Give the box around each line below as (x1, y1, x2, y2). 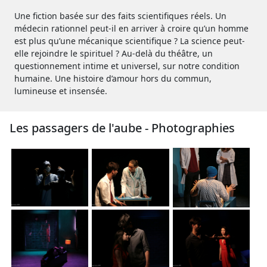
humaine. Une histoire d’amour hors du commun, (14, 73, 212, 84)
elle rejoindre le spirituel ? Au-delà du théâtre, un (14, 48, 213, 59)
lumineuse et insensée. (14, 85, 107, 97)
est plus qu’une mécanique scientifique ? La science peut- (14, 35, 245, 46)
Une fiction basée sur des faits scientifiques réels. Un (14, 10, 226, 21)
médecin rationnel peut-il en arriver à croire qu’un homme (14, 23, 249, 34)
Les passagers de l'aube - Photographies (10, 120, 235, 136)
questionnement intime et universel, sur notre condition (14, 60, 240, 72)
